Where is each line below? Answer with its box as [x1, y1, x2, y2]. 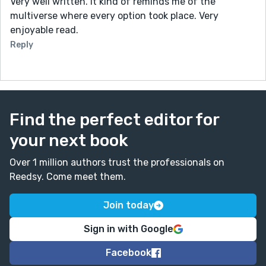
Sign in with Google [83, 223, 173, 235]
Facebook [105, 246, 151, 258]
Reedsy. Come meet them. [9, 170, 126, 182]
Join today [103, 199, 154, 211]
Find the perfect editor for [9, 109, 219, 129]
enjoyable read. [10, 24, 78, 36]
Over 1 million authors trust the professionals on [9, 156, 224, 168]
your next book [9, 130, 128, 150]
